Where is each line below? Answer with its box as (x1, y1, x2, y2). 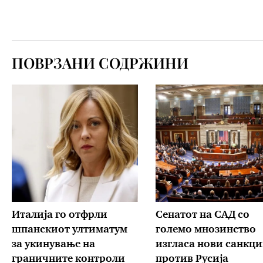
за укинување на (12, 239, 95, 249)
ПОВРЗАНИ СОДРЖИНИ (12, 52, 188, 72)
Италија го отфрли (12, 210, 107, 220)
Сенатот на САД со (155, 210, 249, 220)
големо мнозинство (155, 224, 256, 235)
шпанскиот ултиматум (12, 224, 127, 235)
